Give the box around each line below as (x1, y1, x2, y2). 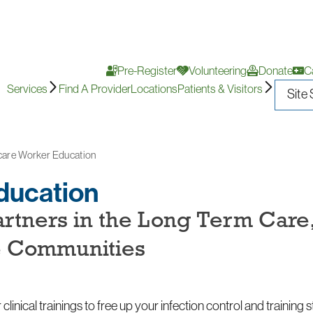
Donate (258, 63, 293, 78)
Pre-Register (117, 63, 177, 78)
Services (6, 81, 48, 96)
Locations (131, 81, 178, 96)
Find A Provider (59, 81, 131, 96)
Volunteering (189, 63, 247, 78)
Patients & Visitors (177, 81, 263, 96)
